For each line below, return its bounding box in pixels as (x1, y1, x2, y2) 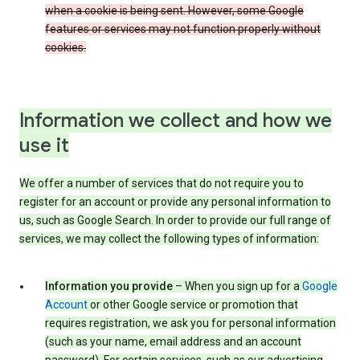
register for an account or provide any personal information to (19, 195, 331, 209)
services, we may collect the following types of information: (19, 232, 319, 246)
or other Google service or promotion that (88, 298, 298, 312)
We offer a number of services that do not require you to (19, 177, 304, 190)
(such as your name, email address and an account (45, 335, 301, 349)
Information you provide (45, 280, 173, 293)
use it (19, 133, 69, 158)
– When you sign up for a (173, 280, 302, 293)
